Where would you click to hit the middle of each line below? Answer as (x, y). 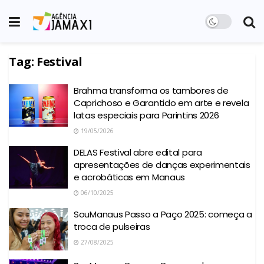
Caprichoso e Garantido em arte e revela (161, 103)
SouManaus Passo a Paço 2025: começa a (163, 214)
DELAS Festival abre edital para (138, 152)
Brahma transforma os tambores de (151, 90)
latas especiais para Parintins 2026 (146, 115)
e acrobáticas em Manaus (130, 177)
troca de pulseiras (112, 227)
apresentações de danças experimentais (162, 165)
